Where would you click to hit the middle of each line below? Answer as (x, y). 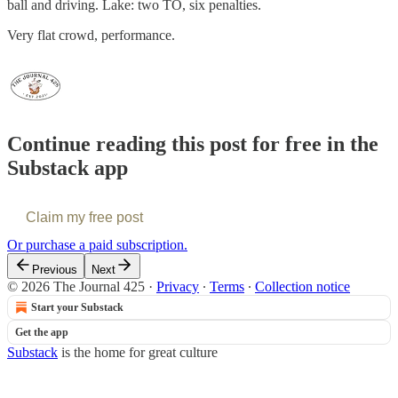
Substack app (68, 167)
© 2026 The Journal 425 (76, 286)
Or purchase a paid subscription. (97, 244)
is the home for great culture (138, 352)
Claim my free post (84, 217)
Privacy (178, 286)
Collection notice (302, 286)
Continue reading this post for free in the (193, 143)
